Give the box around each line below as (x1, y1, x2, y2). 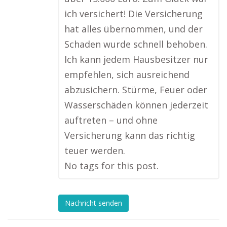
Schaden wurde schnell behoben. (64, 38, 207, 50)
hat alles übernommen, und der (64, 23, 203, 35)
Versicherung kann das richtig (64, 129, 195, 141)
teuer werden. (64, 144, 125, 157)
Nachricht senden (65, 198, 122, 208)
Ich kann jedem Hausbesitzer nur (64, 53, 208, 65)
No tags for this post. (64, 160, 159, 172)
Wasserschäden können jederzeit (64, 99, 208, 111)
